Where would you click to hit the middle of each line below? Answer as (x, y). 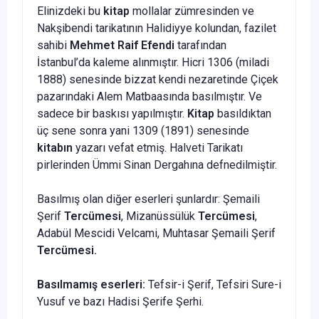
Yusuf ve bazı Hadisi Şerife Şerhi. (120, 301)
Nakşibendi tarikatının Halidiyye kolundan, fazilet (157, 28)
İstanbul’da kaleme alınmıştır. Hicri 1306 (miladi (153, 62)
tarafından (200, 45)
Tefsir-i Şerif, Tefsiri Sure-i (213, 284)
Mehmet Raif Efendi (122, 45)
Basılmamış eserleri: (91, 284)
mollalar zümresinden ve (192, 11)
